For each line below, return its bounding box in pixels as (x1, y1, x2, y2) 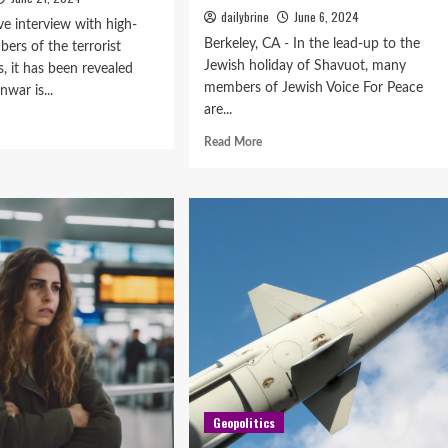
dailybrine (220, 8, 269, 25)
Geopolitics (212, 414, 275, 431)
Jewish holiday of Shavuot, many (203, 59, 406, 73)
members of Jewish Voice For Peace (203, 81, 423, 95)
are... (203, 103, 232, 117)
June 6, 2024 (293, 8, 359, 25)
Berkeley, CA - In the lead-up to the (203, 37, 420, 51)
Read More (203, 136, 262, 148)
